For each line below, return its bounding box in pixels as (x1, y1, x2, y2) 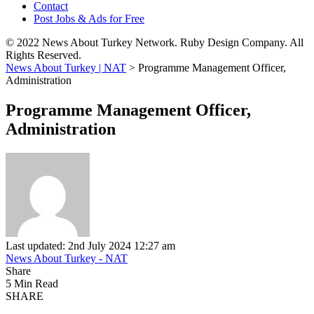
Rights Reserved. (6, 49, 81, 61)
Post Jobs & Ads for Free (34, 13, 144, 25)
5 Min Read (6, 277, 58, 289)
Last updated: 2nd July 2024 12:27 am (6, 239, 175, 252)
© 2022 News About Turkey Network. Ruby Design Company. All (6, 36, 303, 48)
